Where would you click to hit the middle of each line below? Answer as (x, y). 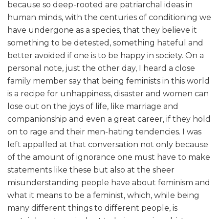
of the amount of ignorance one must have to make (109, 157)
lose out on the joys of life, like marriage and (93, 107)
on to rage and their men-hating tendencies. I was (104, 132)
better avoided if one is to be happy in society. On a (106, 56)
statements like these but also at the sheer (91, 170)
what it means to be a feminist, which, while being (103, 196)
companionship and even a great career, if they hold (109, 119)
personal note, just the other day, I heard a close (101, 68)
